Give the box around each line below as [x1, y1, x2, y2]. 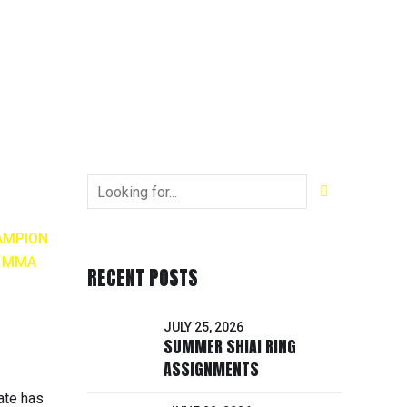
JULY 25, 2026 [164, 319, 243, 334]
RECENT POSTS [87, 263, 198, 293]
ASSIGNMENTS [164, 357, 259, 382]
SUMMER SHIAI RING [164, 334, 296, 360]
